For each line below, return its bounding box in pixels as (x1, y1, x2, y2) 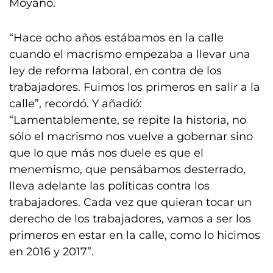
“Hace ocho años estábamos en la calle (9, 31, 224, 44)
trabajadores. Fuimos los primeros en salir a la (9, 80, 260, 94)
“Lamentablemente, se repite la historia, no (9, 113, 246, 127)
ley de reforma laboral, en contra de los (9, 64, 222, 77)
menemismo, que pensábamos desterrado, (9, 163, 246, 176)
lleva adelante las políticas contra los (9, 179, 210, 193)
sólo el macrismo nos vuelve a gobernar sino (9, 130, 253, 143)
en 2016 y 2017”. (9, 245, 94, 258)
